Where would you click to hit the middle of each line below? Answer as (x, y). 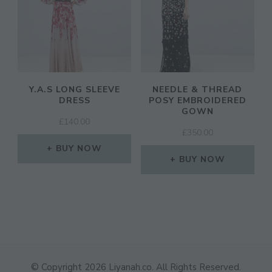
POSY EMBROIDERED (197, 101)
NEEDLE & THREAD (198, 90)
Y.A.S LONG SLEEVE (74, 90)
